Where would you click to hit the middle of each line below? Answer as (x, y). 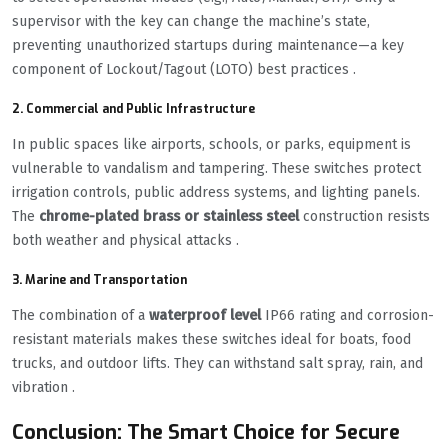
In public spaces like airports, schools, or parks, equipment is (211, 145)
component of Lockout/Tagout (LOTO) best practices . (184, 70)
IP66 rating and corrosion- (347, 316)
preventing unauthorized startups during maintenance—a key (208, 46)
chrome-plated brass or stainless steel (169, 217)
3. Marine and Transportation (99, 280)
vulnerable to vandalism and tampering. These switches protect (216, 169)
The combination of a (80, 316)
